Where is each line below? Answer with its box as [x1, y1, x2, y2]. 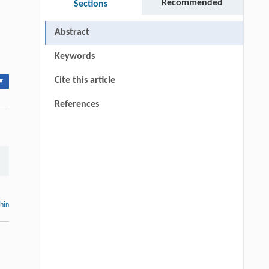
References [54, 100, 99, 109]
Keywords [54, 52, 95, 61]
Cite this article [54, 76, 115, 85]
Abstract [54, 28, 89, 37]
